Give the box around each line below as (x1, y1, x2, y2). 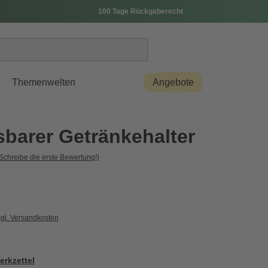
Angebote (152, 77, 194, 87)
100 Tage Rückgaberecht (98, 7, 183, 16)
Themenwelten (11, 77, 75, 87)
